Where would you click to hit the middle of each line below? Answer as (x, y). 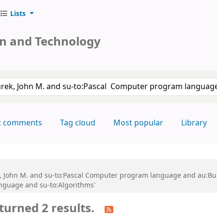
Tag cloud (77, 123)
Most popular (138, 123)
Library (194, 123)
